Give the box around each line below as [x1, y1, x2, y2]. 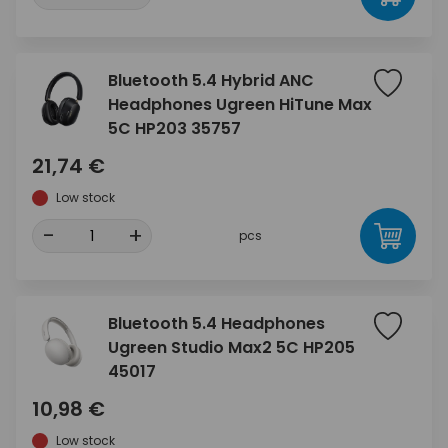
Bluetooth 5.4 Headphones [108, 312, 325, 335]
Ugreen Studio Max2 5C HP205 [108, 336, 355, 359]
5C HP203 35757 [108, 117, 241, 140]
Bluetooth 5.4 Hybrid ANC [108, 69, 314, 92]
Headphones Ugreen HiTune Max [108, 93, 372, 116]
